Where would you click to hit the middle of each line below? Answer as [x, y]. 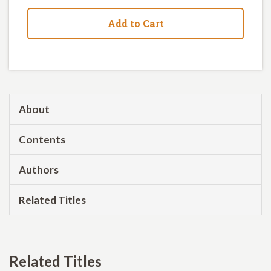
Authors [39, 169]
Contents [42, 139]
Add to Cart [135, 23]
